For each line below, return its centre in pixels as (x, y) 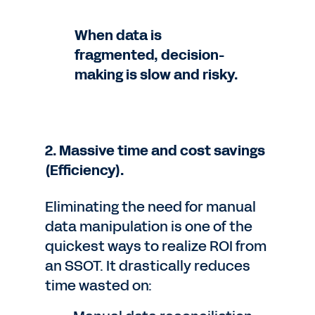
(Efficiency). (84, 170)
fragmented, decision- (150, 55)
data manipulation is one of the (149, 226)
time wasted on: (98, 285)
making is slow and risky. (156, 75)
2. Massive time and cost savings (155, 150)
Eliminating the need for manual (150, 207)
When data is (118, 35)
